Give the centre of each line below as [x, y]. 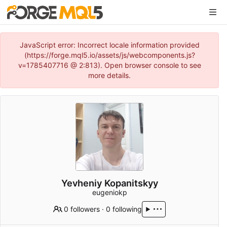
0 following [124, 209]
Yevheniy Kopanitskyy [109, 183]
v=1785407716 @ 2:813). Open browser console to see [109, 65]
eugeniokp [109, 193]
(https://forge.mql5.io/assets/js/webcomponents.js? [109, 55]
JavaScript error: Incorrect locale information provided [109, 45]
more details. [109, 75]
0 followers [82, 209]
